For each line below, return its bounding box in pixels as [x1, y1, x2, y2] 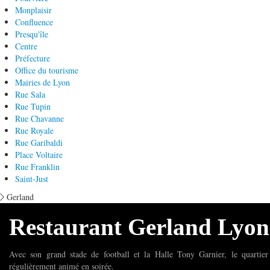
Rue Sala [15, 89, 45, 100]
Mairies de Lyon [15, 77, 70, 88]
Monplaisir [15, 4, 52, 16]
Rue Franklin [15, 161, 60, 172]
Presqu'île [15, 28, 48, 40]
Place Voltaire [15, 149, 63, 160]
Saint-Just [15, 173, 48, 184]
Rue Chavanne [15, 113, 64, 124]
